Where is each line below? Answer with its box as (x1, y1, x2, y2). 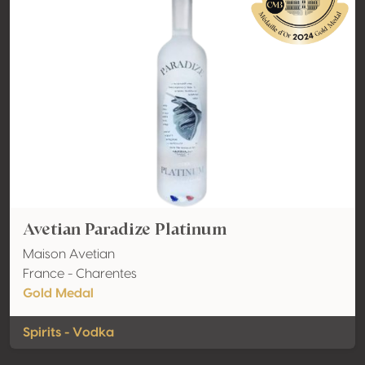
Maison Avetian (23, 248, 115, 261)
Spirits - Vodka (23, 326, 114, 339)
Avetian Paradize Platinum (23, 218, 227, 240)
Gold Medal (23, 287, 94, 300)
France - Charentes (23, 267, 137, 280)
